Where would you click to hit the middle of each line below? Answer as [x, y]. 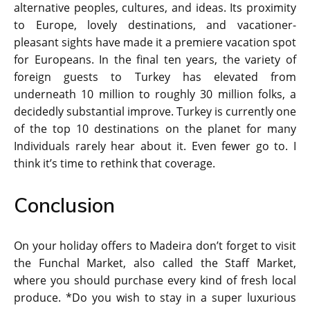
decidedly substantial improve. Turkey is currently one [155, 112]
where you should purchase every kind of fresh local [155, 281]
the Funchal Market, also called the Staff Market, [155, 263]
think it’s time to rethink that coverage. [115, 164]
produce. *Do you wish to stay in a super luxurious [155, 298]
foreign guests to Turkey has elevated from [155, 77]
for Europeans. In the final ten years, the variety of [155, 60]
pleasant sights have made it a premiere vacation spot [155, 43]
